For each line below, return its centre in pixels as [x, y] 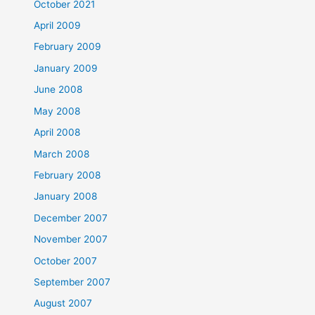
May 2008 [57, 111]
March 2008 [62, 154]
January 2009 [66, 68]
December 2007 [71, 218]
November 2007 [71, 239]
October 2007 [66, 261]
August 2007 [63, 303]
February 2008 [67, 175]
